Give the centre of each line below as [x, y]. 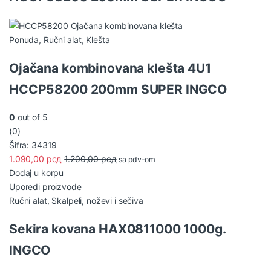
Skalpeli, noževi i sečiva [97, 201]
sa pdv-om [137, 160]
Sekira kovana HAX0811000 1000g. [117, 229]
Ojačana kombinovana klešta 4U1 [110, 68]
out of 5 [31, 117]
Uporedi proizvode [45, 187]
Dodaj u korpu [37, 173]
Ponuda [24, 40]
